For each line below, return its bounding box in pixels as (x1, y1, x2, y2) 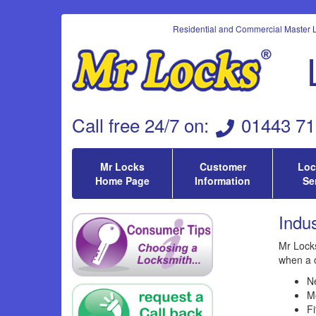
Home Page (95, 174, 150, 188)
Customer (199, 159, 246, 174)
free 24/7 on (104, 111, 204, 138)
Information (195, 174, 250, 188)
